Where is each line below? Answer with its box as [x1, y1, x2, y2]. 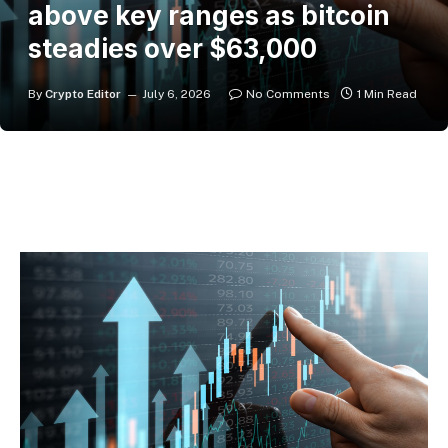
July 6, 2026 [142, 87, 211, 101]
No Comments [246, 87, 330, 101]
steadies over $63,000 [28, 33, 317, 64]
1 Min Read [357, 87, 417, 101]
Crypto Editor [45, 87, 121, 101]
